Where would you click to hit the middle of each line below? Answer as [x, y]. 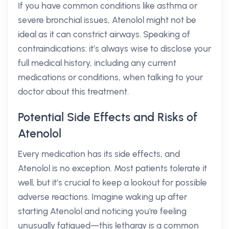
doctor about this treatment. [73, 91]
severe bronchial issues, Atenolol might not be [107, 20]
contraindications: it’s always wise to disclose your [114, 49]
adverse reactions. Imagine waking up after [102, 197]
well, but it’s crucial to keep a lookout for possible [112, 182]
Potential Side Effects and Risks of [108, 117]
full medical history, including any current [97, 63]
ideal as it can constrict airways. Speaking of [104, 34]
